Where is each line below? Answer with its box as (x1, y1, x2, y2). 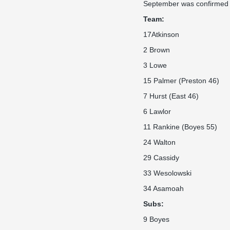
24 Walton (143, 138, 176, 146)
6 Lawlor (143, 107, 171, 116)
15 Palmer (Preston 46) (143, 76, 219, 85)
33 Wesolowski (143, 169, 191, 177)
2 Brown (143, 46, 170, 54)
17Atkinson (143, 30, 179, 39)
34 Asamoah (143, 184, 184, 193)
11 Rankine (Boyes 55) (143, 123, 217, 131)
